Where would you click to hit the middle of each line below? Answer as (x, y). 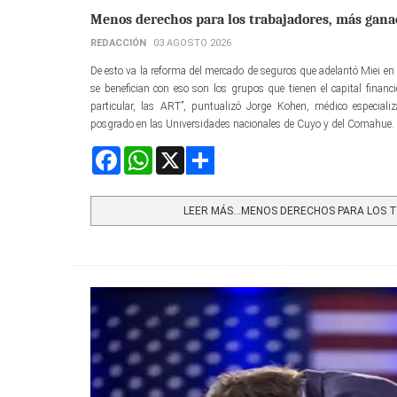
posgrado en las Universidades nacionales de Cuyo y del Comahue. (242, 124)
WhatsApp (177, 153)
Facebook (142, 153)
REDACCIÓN (118, 43)
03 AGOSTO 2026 (192, 43)
